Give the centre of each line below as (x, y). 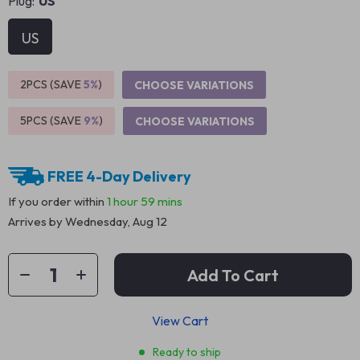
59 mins (162, 201)
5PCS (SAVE (52, 121)
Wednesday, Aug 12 (116, 221)
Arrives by (37, 221)
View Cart (180, 321)
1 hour (123, 201)
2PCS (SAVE (52, 84)
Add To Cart (233, 275)
